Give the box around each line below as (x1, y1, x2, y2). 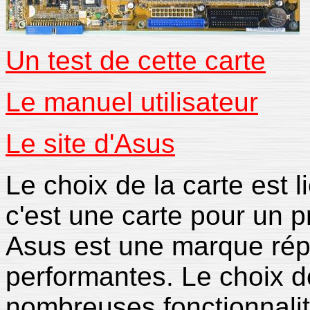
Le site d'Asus (6, 129, 175, 158)
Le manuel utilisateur (6, 87, 258, 117)
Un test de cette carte (6, 46, 266, 75)
